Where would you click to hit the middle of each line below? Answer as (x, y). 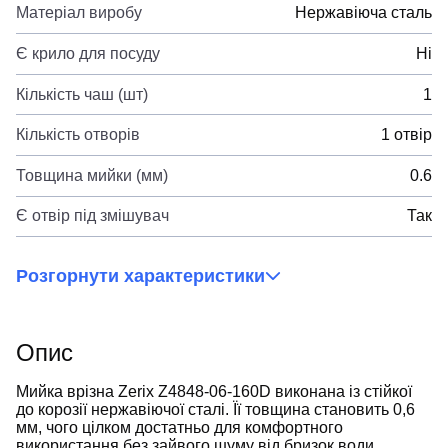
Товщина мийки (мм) (92, 175)
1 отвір (406, 135)
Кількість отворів (78, 135)
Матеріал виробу (79, 13)
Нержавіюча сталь (363, 13)
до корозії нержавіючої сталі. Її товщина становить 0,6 (215, 410)
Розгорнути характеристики (140, 275)
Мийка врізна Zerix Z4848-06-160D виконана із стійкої (214, 392)
